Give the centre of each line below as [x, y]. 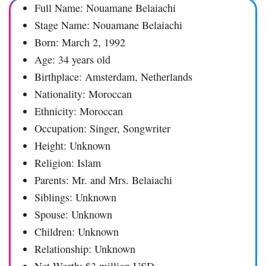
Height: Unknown [72, 146]
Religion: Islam [68, 163]
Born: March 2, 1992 [80, 42]
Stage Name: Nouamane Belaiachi [108, 25]
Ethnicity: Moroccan [79, 111]
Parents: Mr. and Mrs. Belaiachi [103, 180]
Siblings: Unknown [75, 197]
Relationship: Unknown [85, 249]
